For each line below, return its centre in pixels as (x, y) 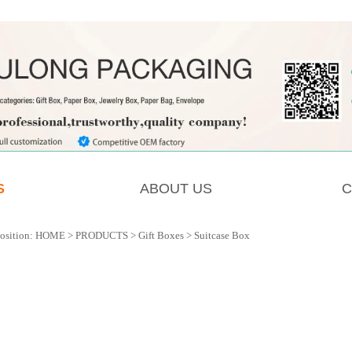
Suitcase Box (222, 235)
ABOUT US (176, 188)
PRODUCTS (101, 235)
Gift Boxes (161, 235)
